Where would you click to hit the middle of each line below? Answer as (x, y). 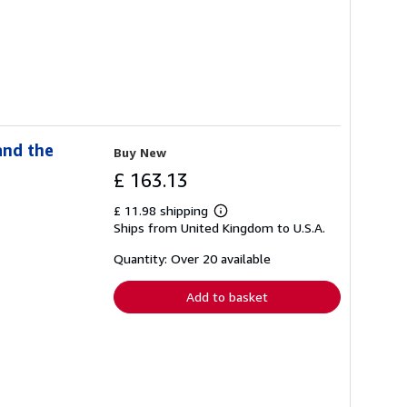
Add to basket (227, 296)
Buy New (140, 152)
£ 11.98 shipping (163, 210)
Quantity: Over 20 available (192, 258)
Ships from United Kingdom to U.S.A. (219, 227)
